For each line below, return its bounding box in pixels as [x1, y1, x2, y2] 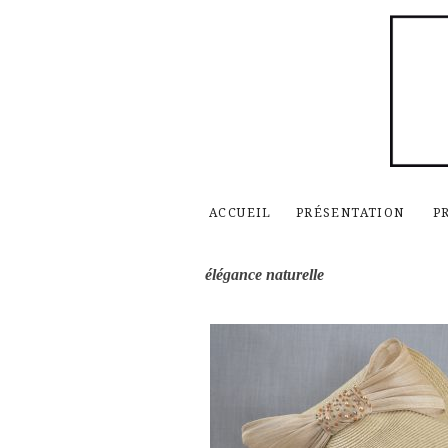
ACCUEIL [209, 203, 272, 221]
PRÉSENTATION [295, 203, 405, 221]
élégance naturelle [204, 265, 324, 283]
